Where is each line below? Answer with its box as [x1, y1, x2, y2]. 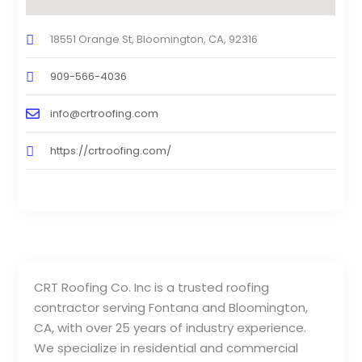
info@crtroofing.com [50, 106, 159, 122]
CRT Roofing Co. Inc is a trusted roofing [34, 279, 270, 297]
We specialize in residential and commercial [34, 339, 299, 357]
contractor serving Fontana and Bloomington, [34, 299, 309, 317]
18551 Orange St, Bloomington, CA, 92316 [50, 32, 259, 48]
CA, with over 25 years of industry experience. [34, 319, 307, 337]
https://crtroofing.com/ [50, 143, 172, 159]
